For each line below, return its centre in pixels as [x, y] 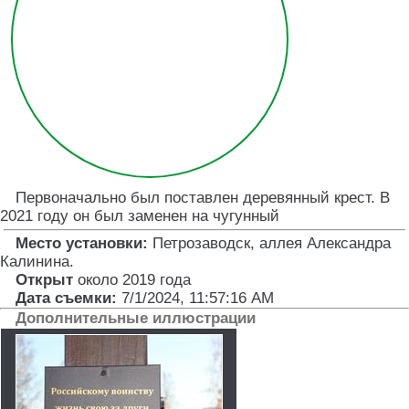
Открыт [44, 280]
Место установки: [81, 244]
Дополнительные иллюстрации [135, 319]
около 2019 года [134, 280]
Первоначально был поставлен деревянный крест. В [202, 198]
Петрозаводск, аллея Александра [271, 244]
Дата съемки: [66, 299]
